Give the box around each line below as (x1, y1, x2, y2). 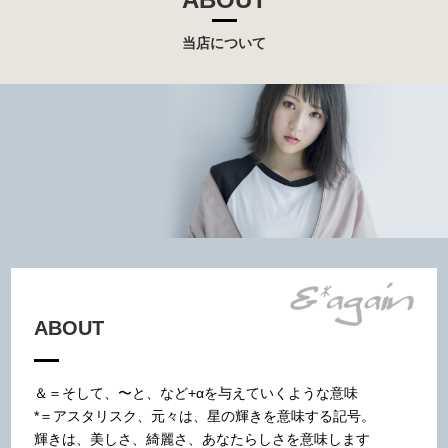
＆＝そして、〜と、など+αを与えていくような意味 (33, 385, 358, 402)
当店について (182, 35, 266, 52)
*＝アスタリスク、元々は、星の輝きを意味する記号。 (33, 408, 375, 425)
